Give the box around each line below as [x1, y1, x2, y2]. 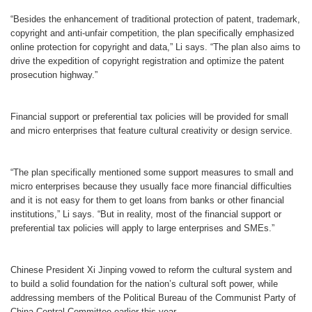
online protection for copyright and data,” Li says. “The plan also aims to [10, 41, 300, 52]
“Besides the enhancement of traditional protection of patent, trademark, [10, 13, 300, 24]
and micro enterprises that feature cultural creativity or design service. [10, 125, 292, 136]
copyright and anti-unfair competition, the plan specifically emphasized [10, 27, 294, 38]
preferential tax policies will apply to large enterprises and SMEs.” [10, 222, 274, 233]
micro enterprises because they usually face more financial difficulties [10, 180, 292, 192]
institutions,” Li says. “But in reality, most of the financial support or [10, 208, 281, 219]
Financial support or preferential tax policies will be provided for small [10, 111, 288, 122]
